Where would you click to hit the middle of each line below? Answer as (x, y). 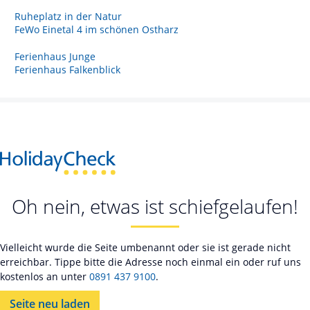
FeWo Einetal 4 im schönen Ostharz (97, 29)
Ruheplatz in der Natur (68, 16)
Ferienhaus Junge (55, 56)
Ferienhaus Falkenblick (67, 69)
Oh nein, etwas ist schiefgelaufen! (155, 207)
